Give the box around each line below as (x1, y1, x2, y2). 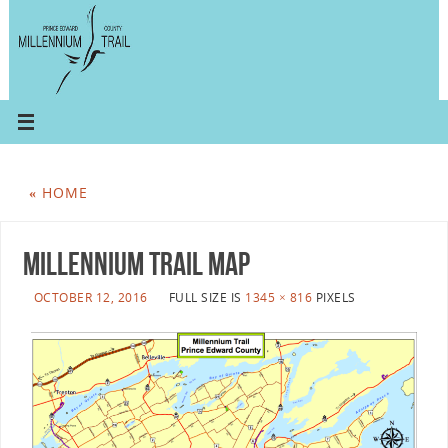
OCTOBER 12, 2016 (33, 289, 148, 307)
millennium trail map (22, 246, 250, 282)
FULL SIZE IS (168, 289, 246, 307)
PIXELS (312, 289, 356, 307)
